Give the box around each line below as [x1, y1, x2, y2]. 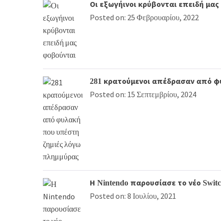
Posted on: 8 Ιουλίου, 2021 [90, 190, 176, 201]
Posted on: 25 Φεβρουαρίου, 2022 [90, 12, 199, 22]
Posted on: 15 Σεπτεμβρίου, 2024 [90, 89, 196, 99]
